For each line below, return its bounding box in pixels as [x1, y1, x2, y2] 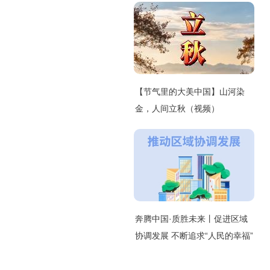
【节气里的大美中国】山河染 [135, 87, 245, 96]
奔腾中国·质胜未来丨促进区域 [135, 214, 248, 224]
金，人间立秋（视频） [135, 104, 219, 113]
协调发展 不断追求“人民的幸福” [135, 231, 253, 240]
